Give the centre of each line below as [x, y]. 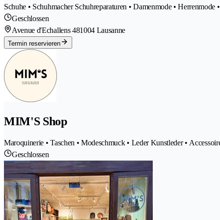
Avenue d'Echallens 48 [46, 30]
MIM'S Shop [36, 121]
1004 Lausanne [103, 30]
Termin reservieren [34, 43]
